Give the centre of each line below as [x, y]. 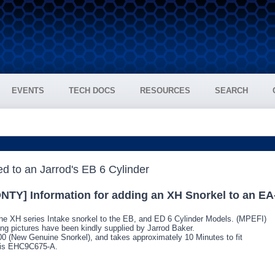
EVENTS [28, 91]
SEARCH [231, 91]
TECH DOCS [92, 91]
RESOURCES [165, 91]
